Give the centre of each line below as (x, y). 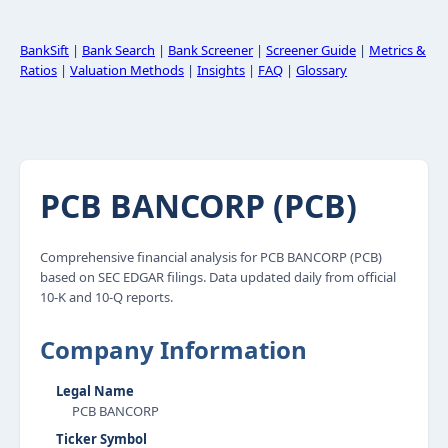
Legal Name (95, 391)
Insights (221, 70)
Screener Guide (311, 50)
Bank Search (118, 50)
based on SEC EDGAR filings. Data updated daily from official (218, 277)
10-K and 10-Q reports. (106, 297)
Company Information (173, 349)
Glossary (321, 70)
